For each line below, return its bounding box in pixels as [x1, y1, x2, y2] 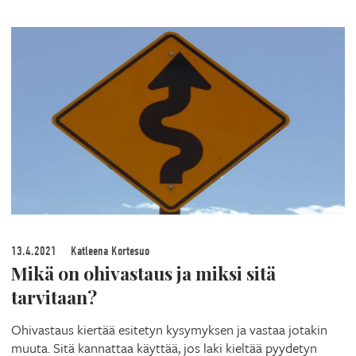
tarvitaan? [11, 284, 97, 310]
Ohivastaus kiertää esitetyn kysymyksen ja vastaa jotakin [11, 319, 327, 340]
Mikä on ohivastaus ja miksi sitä [11, 261, 276, 286]
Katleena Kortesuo [68, 244, 149, 259]
